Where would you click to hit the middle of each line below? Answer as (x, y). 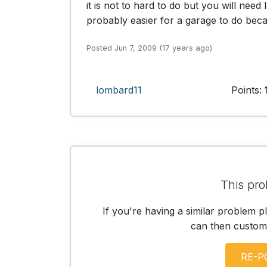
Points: (248, 90)
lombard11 (119, 90)
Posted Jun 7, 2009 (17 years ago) (149, 48)
